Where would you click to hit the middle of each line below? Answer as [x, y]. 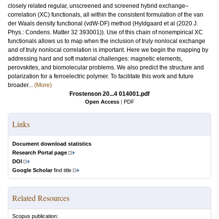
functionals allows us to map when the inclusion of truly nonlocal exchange [107, 41]
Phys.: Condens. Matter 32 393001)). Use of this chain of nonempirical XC [105, 32]
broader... [21, 85]
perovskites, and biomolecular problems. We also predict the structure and [106, 67]
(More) [43, 85]
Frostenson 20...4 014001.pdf [109, 94]
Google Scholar [32, 170]
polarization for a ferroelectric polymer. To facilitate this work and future [101, 76]
